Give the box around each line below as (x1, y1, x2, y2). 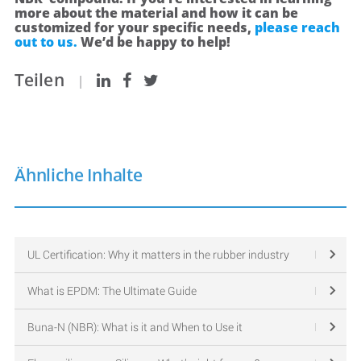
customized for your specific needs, (15, 19, 255, 36)
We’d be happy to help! (81, 33, 230, 51)
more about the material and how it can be (15, 4, 298, 22)
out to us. (15, 33, 81, 51)
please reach (255, 19, 340, 36)
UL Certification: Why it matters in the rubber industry (27, 246, 289, 262)
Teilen (15, 68, 64, 91)
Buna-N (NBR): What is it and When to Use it (27, 318, 243, 334)
